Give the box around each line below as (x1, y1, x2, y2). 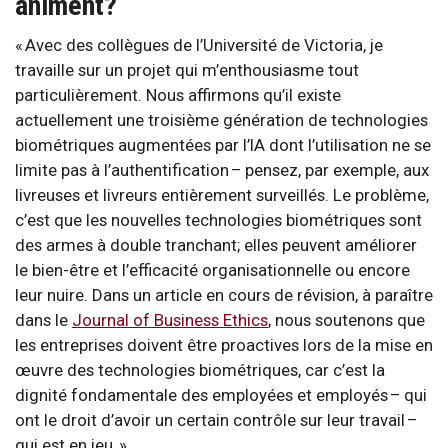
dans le (15, 309, 72, 330)
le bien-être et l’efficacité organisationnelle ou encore (15, 259, 410, 280)
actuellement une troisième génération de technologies (15, 109, 428, 130)
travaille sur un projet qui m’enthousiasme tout (15, 59, 359, 80)
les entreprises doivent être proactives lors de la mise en (15, 334, 433, 355)
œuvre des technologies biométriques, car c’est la (15, 359, 385, 380)
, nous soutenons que (268, 309, 425, 330)
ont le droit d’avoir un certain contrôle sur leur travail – (15, 409, 417, 430)
